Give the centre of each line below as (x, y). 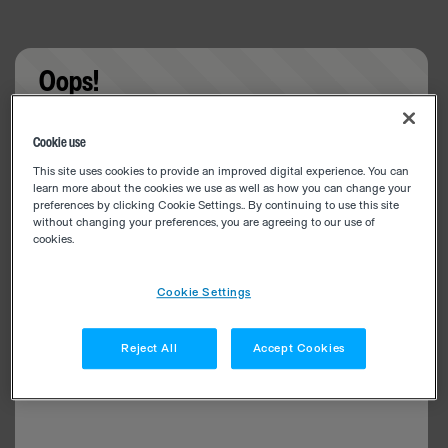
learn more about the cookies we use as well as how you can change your (222, 189)
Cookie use (60, 143)
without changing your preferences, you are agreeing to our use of (204, 223)
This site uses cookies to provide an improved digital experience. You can (221, 172)
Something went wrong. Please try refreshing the (221, 129)
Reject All (149, 349)
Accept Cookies (298, 349)
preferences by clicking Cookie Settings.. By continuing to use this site (216, 206)
